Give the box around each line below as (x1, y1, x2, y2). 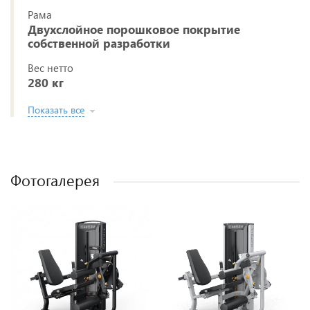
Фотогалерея (10, 170, 100, 190)
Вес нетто (28, 61, 73, 75)
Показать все (28, 103, 84, 116)
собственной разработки (28, 35, 170, 51)
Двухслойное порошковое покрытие (28, 21, 240, 37)
